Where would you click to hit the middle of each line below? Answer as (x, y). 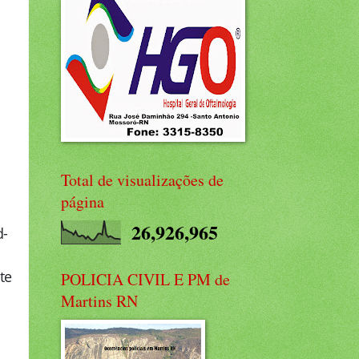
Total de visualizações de (142, 180)
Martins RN (99, 301)
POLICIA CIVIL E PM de (145, 279)
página (83, 202)
